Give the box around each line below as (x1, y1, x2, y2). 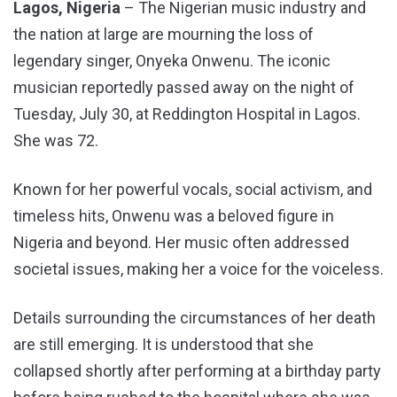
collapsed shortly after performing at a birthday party (13, 362, 381, 381)
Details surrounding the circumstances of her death (13, 308, 376, 328)
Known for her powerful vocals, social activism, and (13, 180, 372, 199)
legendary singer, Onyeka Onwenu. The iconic (13, 51, 331, 71)
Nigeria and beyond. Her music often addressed (13, 233, 349, 253)
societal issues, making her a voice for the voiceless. (13, 260, 384, 279)
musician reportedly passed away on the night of (13, 78, 354, 97)
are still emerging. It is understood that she (13, 335, 314, 354)
